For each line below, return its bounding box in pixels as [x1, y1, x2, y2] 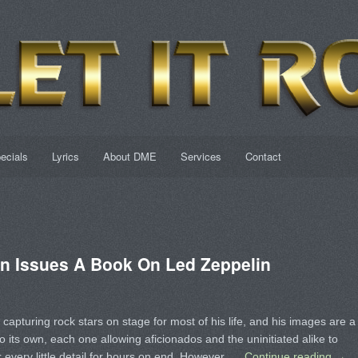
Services [180, 149, 221, 164]
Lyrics [51, 149, 79, 164]
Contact [245, 149, 281, 164]
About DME [102, 149, 157, 164]
